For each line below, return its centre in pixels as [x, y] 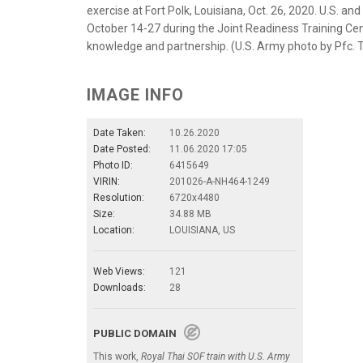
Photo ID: [113, 165]
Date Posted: [122, 149]
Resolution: [119, 197]
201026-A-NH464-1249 [220, 181]
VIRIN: [107, 181]
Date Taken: [120, 132]
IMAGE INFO [135, 94]
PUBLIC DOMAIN [139, 333]
